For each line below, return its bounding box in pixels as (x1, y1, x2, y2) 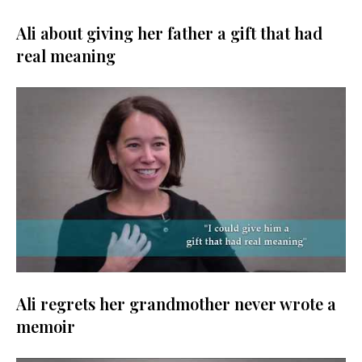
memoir (16, 315, 75, 338)
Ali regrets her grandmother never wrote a (16, 293, 336, 315)
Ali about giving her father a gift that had (16, 22, 322, 44)
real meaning (16, 44, 116, 67)
